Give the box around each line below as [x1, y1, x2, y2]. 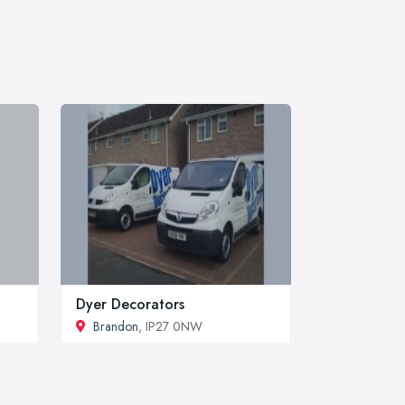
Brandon [93, 316, 138, 335]
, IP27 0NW [138, 316, 202, 335]
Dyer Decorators [76, 293, 184, 315]
